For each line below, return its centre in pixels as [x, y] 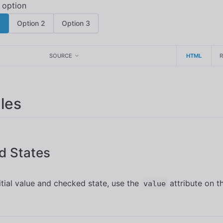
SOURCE [60, 56]
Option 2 [31, 23]
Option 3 [76, 23]
